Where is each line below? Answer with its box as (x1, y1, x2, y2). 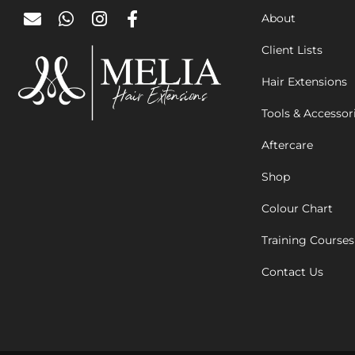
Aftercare (261, 138, 313, 153)
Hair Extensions (261, 74, 347, 90)
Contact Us (261, 265, 323, 280)
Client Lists (261, 43, 323, 58)
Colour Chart (261, 201, 333, 216)
